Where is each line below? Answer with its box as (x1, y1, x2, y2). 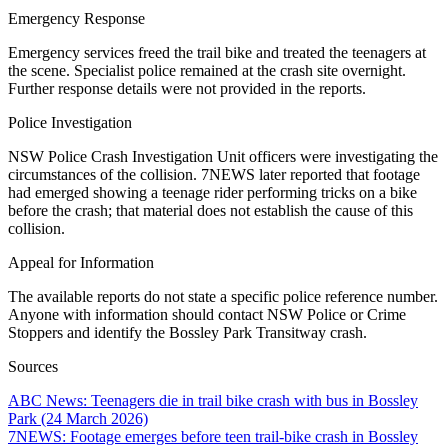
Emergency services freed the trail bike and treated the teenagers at (8, 43, 426, 61)
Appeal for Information (8, 253, 154, 271)
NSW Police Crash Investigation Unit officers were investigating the (8, 147, 438, 165)
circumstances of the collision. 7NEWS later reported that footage (8, 165, 420, 183)
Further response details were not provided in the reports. (8, 79, 366, 97)
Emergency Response (8, 9, 145, 27)
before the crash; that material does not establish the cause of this (8, 201, 413, 219)
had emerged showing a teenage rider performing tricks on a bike (8, 183, 417, 201)
